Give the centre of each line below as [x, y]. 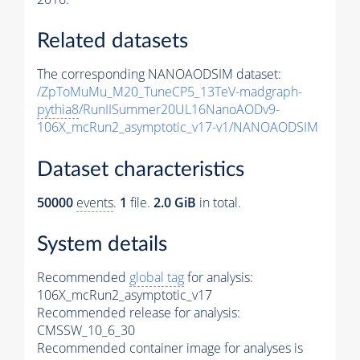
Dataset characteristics [141, 169]
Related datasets [112, 41]
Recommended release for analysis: [139, 313]
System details [102, 245]
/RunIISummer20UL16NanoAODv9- [179, 110]
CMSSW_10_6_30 [86, 331]
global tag [157, 278]
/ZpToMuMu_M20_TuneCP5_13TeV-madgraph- [170, 92]
